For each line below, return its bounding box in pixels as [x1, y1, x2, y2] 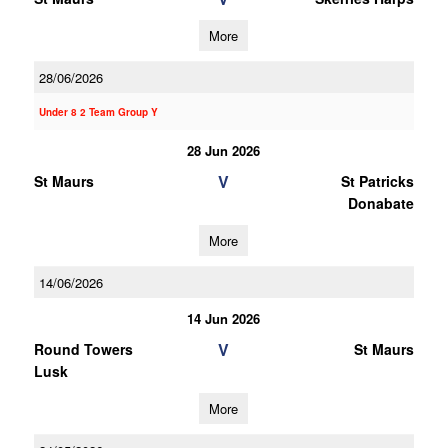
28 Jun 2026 [187, 141, 261, 160]
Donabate [347, 193, 414, 213]
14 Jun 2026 [187, 309, 261, 328]
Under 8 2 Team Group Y [38, 105, 158, 119]
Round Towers [33, 339, 133, 359]
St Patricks [340, 171, 414, 191]
